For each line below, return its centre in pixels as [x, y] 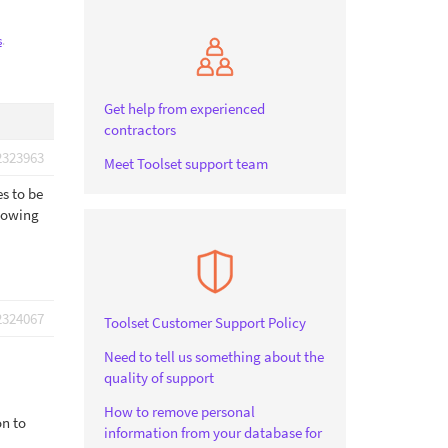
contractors [139, 129]
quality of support [158, 377]
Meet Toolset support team [185, 163]
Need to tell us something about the [213, 356]
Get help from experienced [184, 108]
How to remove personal [179, 411]
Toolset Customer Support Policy [204, 322]
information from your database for [212, 432]
